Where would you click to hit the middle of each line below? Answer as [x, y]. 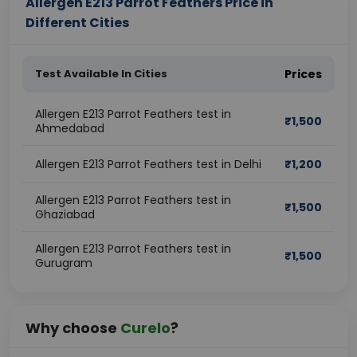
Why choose [73, 328]
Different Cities [77, 23]
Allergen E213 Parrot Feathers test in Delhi [148, 164]
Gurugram [64, 263]
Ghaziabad [65, 214]
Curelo [145, 328]
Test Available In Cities [101, 74]
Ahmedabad [70, 128]
